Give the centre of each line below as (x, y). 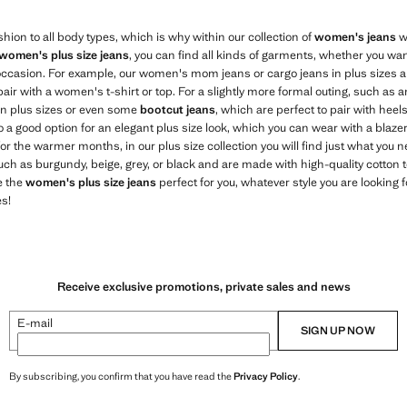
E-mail (35, 323)
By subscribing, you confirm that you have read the (121, 376)
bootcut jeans (178, 109)
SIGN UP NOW (338, 330)
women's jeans (355, 37)
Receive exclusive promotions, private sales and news (203, 286)
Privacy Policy (266, 376)
